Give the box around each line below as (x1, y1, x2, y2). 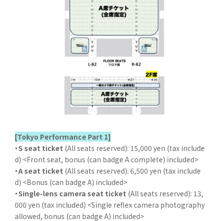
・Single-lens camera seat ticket (15, 188, 126, 199)
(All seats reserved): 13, (126, 188, 203, 199)
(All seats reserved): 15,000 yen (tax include (63, 143, 205, 153)
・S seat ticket (15, 143, 63, 153)
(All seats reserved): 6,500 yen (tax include (63, 166, 201, 176)
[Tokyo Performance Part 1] (15, 132, 111, 142)
